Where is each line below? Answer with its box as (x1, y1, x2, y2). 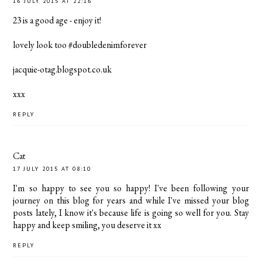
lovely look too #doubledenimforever (13, 39, 147, 51)
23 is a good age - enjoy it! (13, 14, 102, 27)
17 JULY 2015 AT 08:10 (13, 164, 92, 173)
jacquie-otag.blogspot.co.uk (13, 63, 112, 76)
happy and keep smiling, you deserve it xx (13, 218, 162, 231)
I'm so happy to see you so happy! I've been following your (13, 181, 249, 194)
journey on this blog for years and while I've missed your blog (13, 194, 249, 206)
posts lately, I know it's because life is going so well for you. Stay (13, 206, 249, 219)
